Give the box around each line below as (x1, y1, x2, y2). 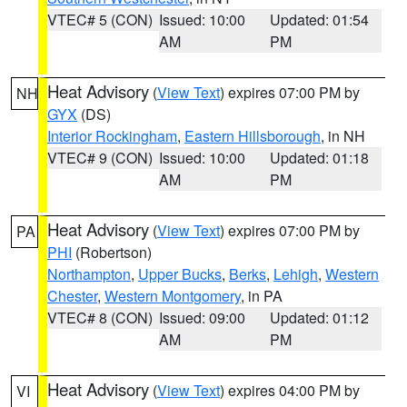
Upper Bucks (138, 263, 222, 284)
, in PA (241, 285, 283, 306)
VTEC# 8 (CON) (47, 307, 153, 328)
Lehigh (273, 263, 318, 284)
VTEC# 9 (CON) (47, 147, 153, 168)
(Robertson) (72, 242, 152, 263)
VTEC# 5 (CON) (47, 9, 153, 30)
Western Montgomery (104, 285, 241, 306)
